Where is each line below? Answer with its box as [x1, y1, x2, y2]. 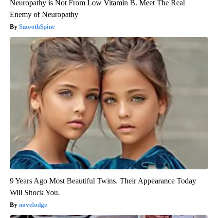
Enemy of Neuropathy [10, 10, 78, 19]
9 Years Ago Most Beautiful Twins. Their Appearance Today [10, 177, 196, 185]
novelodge [19, 201, 47, 209]
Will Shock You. [10, 188, 60, 197]
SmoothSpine [19, 23, 55, 31]
